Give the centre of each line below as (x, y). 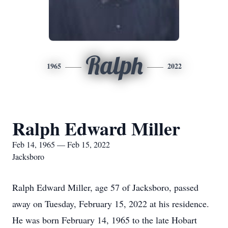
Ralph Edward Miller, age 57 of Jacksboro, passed (105, 187)
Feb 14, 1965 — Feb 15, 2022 (61, 144)
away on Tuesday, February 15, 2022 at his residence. (111, 204)
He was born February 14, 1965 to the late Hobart (105, 220)
